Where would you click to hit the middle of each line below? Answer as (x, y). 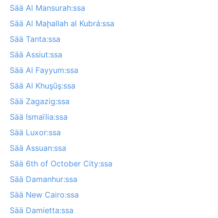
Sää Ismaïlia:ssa (39, 117)
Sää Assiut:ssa (36, 54)
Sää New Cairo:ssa (44, 194)
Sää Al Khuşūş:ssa (43, 85)
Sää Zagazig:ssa (40, 101)
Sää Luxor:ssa (35, 132)
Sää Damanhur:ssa (44, 179)
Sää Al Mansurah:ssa (47, 8)
